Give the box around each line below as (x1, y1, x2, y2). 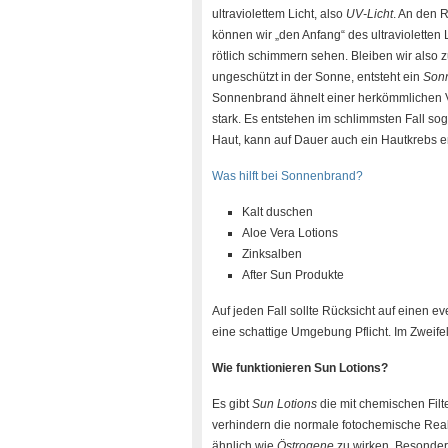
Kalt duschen (242, 205, 313, 219)
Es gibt (212, 397, 252, 411)
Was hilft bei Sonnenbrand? (212, 169, 363, 183)
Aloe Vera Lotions (242, 226, 338, 240)
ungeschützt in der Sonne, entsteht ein (212, 70, 423, 84)
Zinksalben (242, 247, 302, 261)
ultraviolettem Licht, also (212, 7, 346, 21)
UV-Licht (346, 7, 393, 21)
